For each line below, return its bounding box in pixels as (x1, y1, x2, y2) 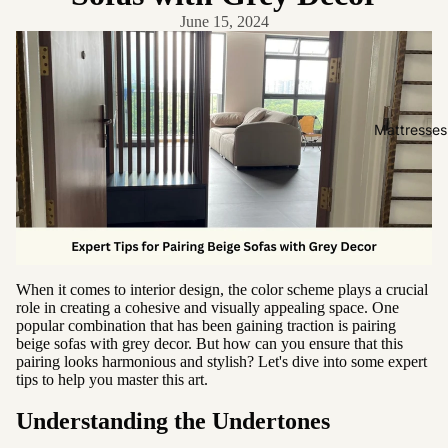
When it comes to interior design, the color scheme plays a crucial (16, 280, 428, 298)
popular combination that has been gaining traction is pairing (16, 316, 396, 334)
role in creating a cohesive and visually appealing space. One (16, 298, 399, 316)
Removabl (376, 28, 441, 46)
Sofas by (376, 186, 442, 207)
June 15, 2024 (179, 12, 269, 30)
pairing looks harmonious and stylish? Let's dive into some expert (16, 352, 427, 370)
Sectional (376, 276, 436, 294)
